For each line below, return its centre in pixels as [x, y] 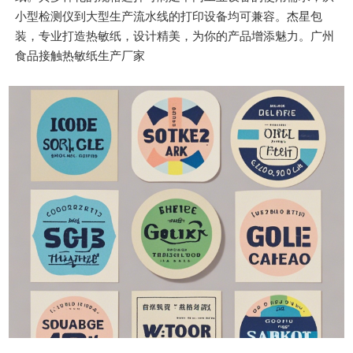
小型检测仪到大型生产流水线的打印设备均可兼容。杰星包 [169, 17]
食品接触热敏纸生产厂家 [80, 56]
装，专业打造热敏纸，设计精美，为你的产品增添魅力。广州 [175, 36]
